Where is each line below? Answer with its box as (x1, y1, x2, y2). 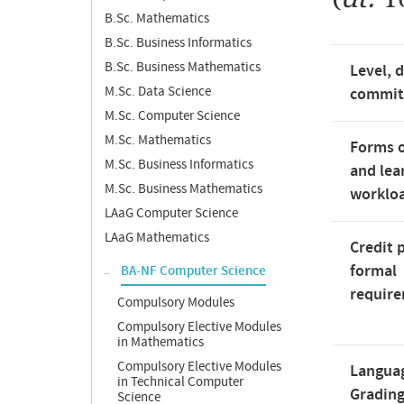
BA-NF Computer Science (121, 262, 266, 280)
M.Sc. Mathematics (105, 132, 211, 149)
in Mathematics (117, 334, 204, 351)
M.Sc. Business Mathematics (105, 180, 262, 197)
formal (350, 261, 397, 282)
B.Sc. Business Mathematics (105, 59, 261, 76)
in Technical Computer (117, 373, 243, 390)
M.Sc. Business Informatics (105, 156, 253, 173)
